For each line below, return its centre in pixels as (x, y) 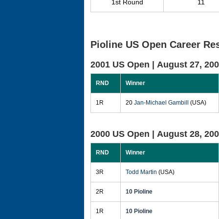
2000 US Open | (124, 134)
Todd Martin (141, 172)
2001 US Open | (124, 65)
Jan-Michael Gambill (161, 103)
